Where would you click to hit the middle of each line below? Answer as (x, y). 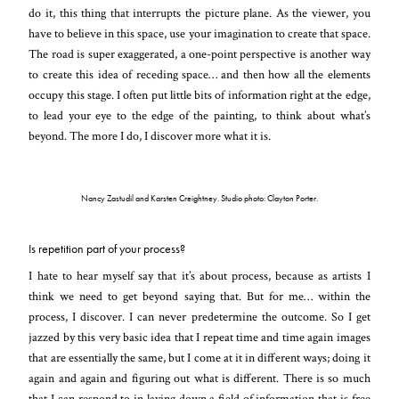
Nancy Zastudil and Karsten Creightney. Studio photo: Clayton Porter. (199, 198)
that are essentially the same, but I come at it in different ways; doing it (199, 357)
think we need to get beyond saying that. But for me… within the (199, 296)
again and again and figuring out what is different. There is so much (199, 378)
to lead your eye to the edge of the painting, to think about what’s (199, 115)
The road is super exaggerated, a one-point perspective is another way (199, 53)
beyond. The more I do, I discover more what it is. (150, 135)
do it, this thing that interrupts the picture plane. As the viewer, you (199, 12)
